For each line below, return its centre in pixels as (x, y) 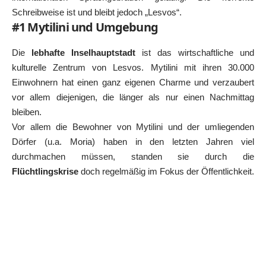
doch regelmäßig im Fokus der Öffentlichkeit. (166, 171)
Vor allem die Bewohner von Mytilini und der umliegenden (133, 126)
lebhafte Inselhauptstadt (83, 52)
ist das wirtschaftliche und (195, 52)
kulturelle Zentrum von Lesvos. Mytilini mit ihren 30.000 (133, 67)
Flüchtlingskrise (45, 171)
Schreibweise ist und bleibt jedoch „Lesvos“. (97, 12)
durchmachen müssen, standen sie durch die (133, 156)
